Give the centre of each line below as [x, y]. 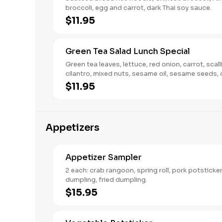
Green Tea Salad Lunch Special [128, 51]
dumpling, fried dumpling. [106, 180]
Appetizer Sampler [104, 157]
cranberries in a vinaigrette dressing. [124, 83]
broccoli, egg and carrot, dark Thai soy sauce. [139, 8]
